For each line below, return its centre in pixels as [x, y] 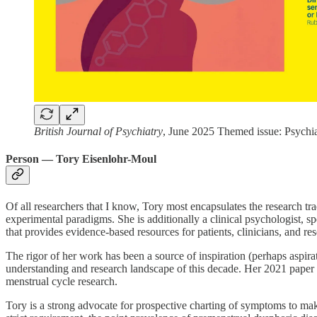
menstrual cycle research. [62, 281]
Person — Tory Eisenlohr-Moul [81, 159]
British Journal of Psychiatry [98, 132]
